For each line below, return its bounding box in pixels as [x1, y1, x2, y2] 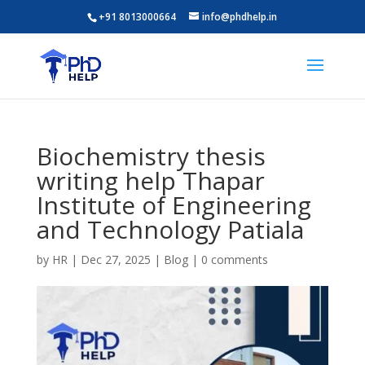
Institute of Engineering [36, 188, 311, 222]
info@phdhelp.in [202, 10, 278, 24]
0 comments [200, 252, 268, 267]
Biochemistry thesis [36, 139, 266, 173]
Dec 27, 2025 [80, 252, 151, 267]
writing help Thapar [36, 164, 265, 197]
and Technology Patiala [36, 213, 304, 246]
